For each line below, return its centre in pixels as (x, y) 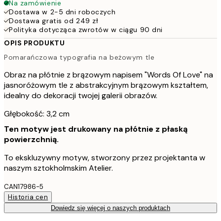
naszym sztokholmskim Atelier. (58, 168)
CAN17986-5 (24, 187)
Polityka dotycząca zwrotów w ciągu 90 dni (86, 29)
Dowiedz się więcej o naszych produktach (110, 208)
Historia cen (28, 197)
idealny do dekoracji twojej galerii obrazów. (81, 96)
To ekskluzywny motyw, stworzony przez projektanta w (105, 158)
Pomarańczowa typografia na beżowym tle (79, 57)
